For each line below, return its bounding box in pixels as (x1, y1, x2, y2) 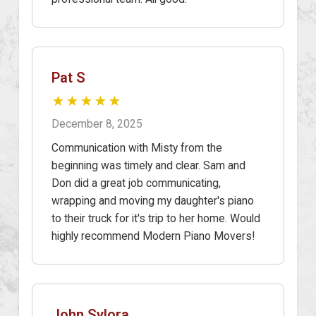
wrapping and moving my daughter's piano (51, 193, 254, 207)
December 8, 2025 (51, 116, 142, 130)
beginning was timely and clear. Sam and (51, 158, 245, 172)
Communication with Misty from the (51, 140, 222, 154)
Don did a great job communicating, (51, 176, 221, 190)
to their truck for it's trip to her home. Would (51, 211, 260, 225)
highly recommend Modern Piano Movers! (51, 229, 255, 243)
